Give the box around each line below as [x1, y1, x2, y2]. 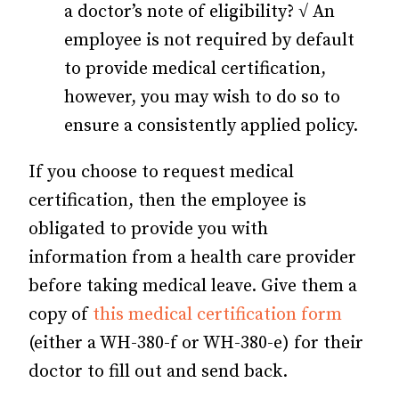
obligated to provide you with [28, 217, 268, 240]
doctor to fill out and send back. [28, 360, 288, 383]
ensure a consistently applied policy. [64, 114, 358, 137]
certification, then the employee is [28, 189, 306, 212]
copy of [28, 303, 93, 326]
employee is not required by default [64, 28, 354, 52]
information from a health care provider [28, 246, 356, 269]
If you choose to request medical [28, 160, 294, 183]
